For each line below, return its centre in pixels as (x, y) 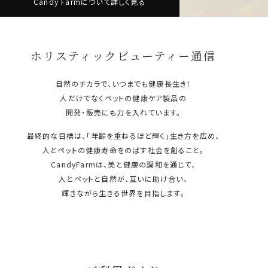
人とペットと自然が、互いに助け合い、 (123, 178)
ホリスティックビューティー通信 (123, 55)
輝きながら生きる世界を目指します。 (123, 193)
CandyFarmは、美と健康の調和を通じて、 (123, 164)
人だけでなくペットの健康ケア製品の (123, 98)
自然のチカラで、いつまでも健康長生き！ (123, 83)
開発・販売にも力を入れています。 (123, 112)
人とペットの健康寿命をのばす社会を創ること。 (123, 150)
